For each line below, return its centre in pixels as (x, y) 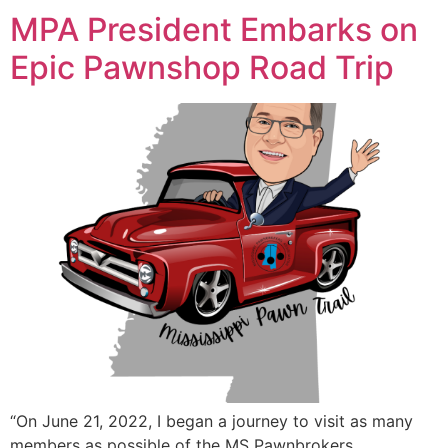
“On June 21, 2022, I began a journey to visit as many (211, 420)
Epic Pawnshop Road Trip (202, 67)
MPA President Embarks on (214, 29)
